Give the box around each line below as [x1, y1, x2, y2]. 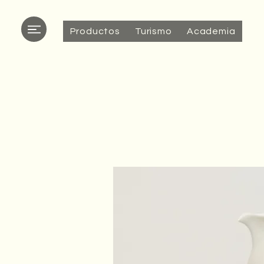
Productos [70, 27, 120, 36]
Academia [186, 27, 236, 36]
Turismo [135, 27, 172, 36]
